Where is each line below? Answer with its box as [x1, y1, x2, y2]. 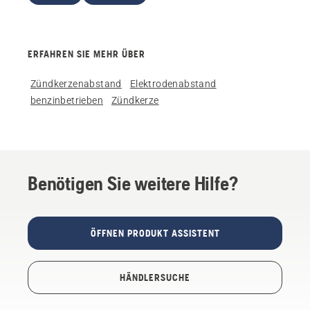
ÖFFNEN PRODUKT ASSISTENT [90, 228, 220, 239]
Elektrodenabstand [129, 78, 217, 89]
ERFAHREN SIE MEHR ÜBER [28, 48, 145, 60]
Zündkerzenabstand [30, 78, 122, 89]
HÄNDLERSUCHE [120, 272, 190, 283]
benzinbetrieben [30, 95, 103, 106]
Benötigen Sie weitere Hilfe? [28, 172, 238, 194]
